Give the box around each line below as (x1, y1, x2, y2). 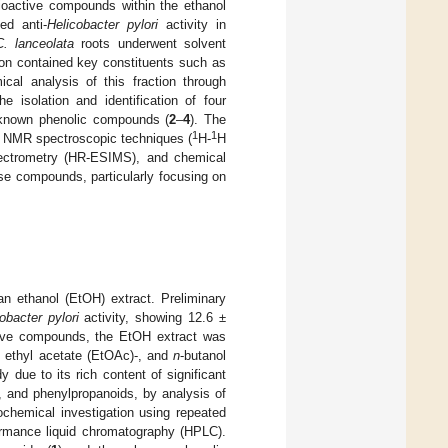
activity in (158, 16, 226, 32)
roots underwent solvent (74, 35, 227, 51)
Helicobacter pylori (47, 16, 158, 32)
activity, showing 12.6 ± (78, 310, 227, 326)
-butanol (180, 348, 227, 364)
